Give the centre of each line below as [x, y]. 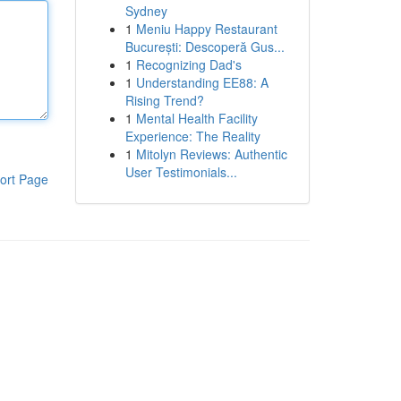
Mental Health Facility [196, 118]
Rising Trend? [164, 100]
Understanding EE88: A [202, 82]
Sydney [146, 11]
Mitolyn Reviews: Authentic [211, 154]
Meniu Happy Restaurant [206, 29]
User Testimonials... [181, 172]
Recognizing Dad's [188, 64]
